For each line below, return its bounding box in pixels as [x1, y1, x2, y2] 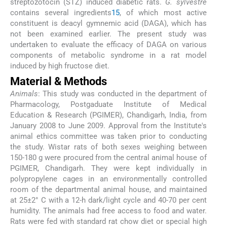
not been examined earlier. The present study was [10, 29, 207, 39]
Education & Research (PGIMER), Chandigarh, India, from [10, 110, 207, 120]
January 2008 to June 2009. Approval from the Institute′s [10, 121, 207, 130]
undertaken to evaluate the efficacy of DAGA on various [10, 40, 207, 50]
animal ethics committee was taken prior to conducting [10, 131, 207, 141]
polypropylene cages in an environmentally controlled [10, 174, 207, 183]
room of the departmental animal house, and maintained [10, 184, 207, 194]
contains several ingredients [10, 8, 112, 18]
